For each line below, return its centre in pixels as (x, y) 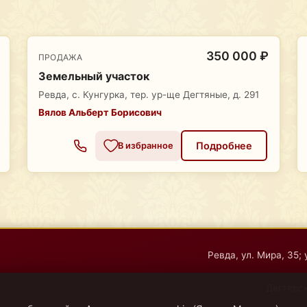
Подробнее (224, 146)
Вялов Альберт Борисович (100, 113)
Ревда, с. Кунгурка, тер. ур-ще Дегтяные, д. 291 (148, 95)
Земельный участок (94, 76)
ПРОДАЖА (60, 58)
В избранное (145, 146)
